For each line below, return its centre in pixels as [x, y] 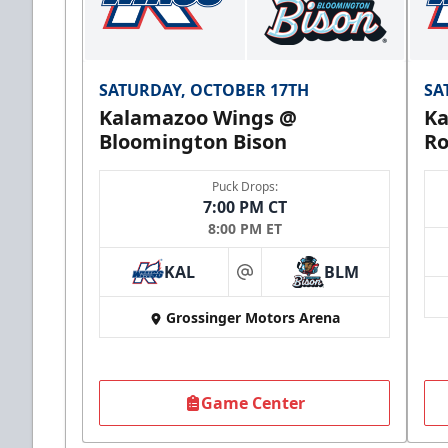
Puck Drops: [244, 187]
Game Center [252, 403]
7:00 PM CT [244, 207]
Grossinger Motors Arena [252, 318]
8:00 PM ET [244, 229]
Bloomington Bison [193, 142]
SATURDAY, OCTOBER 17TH [204, 90]
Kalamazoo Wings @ [198, 118]
